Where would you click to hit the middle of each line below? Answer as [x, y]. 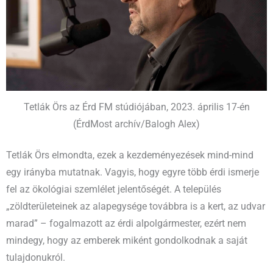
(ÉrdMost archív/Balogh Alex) [136, 124]
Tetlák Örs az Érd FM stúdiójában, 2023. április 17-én [136, 107]
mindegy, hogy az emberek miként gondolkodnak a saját [127, 240]
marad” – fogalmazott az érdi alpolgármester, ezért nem [126, 223]
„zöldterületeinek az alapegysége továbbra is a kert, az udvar [136, 206]
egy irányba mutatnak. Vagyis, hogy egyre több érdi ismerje [133, 172]
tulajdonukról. [36, 257]
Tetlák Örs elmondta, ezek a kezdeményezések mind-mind [130, 155]
